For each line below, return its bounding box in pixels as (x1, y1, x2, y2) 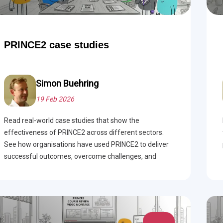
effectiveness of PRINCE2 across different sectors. (3, 128, 164, 136)
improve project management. (3, 164, 100, 172)
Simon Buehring (35, 78, 99, 89)
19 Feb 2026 (35, 95, 74, 103)
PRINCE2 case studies (3, 39, 109, 50)
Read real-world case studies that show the (3, 116, 139, 124)
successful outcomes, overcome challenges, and (3, 152, 156, 160)
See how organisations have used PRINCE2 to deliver (3, 140, 169, 148)
